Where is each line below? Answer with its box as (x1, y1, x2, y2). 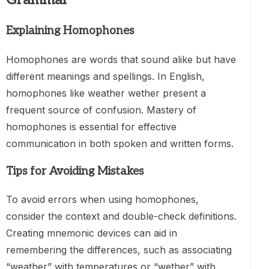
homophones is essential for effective (6, 120, 177, 133)
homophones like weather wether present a (6, 86, 206, 99)
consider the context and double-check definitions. (6, 210, 237, 223)
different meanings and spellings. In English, (6, 70, 205, 82)
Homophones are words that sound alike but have (6, 53, 236, 65)
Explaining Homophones (6, 24, 134, 38)
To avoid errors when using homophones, (6, 193, 199, 206)
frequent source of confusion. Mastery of (6, 103, 196, 116)
